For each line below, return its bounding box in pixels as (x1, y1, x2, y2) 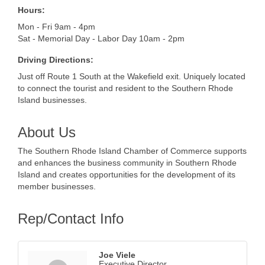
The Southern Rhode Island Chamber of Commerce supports (18, 146, 247, 156)
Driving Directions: (18, 55, 93, 65)
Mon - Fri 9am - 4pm (18, 22, 95, 32)
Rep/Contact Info (18, 211, 124, 227)
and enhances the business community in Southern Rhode (18, 158, 237, 168)
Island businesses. (18, 95, 87, 105)
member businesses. (18, 182, 96, 192)
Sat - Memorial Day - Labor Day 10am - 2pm (18, 34, 185, 44)
